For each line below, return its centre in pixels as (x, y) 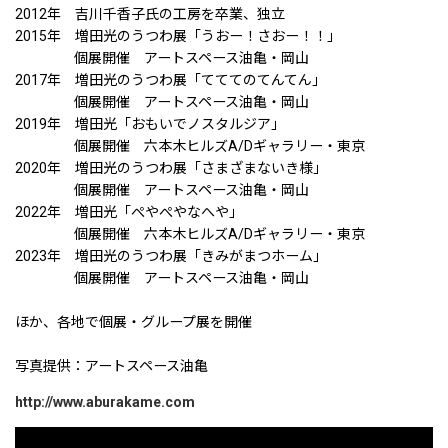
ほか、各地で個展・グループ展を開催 (133, 321)
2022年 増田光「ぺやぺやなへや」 (129, 211)
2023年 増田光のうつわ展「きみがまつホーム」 (178, 255)
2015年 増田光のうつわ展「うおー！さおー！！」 (185, 35)
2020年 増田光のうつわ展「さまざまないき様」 (178, 167)
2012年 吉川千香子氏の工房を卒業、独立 (150, 13)
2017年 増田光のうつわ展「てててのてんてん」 (177, 79)
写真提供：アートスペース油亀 (111, 365)
